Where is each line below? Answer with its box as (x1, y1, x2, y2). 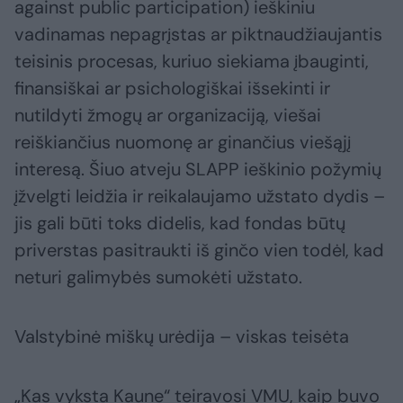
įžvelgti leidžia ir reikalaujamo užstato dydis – (14, 184, 385, 209)
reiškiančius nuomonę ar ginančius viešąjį (14, 130, 351, 155)
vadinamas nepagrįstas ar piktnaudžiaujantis (14, 22, 382, 47)
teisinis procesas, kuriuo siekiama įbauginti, (14, 49, 369, 74)
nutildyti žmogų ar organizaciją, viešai (14, 103, 321, 128)
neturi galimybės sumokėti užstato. (14, 265, 302, 290)
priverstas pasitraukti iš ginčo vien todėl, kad (14, 238, 384, 263)
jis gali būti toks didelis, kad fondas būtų (14, 211, 345, 236)
